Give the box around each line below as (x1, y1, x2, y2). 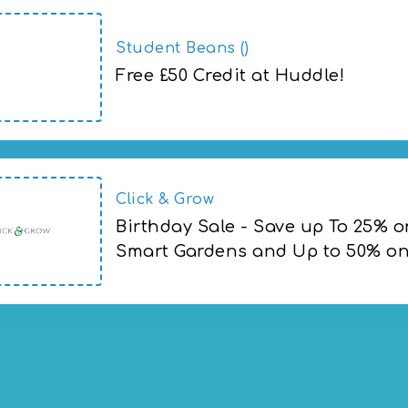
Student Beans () (116, 39, 249, 56)
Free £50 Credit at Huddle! (116, 66, 344, 85)
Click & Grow (116, 191, 214, 209)
